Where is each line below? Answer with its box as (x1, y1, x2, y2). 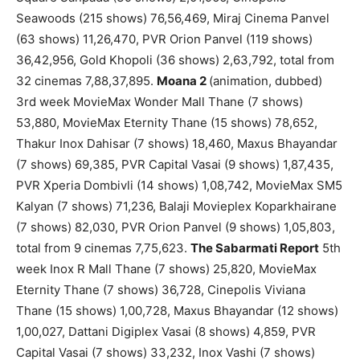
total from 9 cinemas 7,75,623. (16, 240, 190, 256)
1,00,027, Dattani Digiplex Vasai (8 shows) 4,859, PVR (16, 324, 316, 340)
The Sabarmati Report (190, 240, 319, 256)
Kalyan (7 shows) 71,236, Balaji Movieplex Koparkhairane (16, 198, 337, 215)
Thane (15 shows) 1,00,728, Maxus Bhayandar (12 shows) (16, 303, 338, 319)
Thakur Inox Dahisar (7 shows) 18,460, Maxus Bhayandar (16, 136, 337, 152)
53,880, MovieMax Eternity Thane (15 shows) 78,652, (16, 115, 317, 131)
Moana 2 (157, 73, 209, 89)
